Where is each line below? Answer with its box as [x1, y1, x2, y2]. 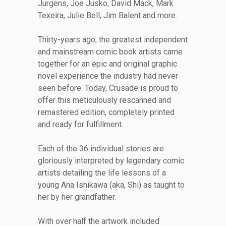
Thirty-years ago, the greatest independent [37, 35, 188, 45]
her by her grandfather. [37, 192, 116, 202]
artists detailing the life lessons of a [37, 168, 166, 178]
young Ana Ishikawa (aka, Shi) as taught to [37, 180, 185, 190]
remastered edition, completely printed [37, 107, 175, 118]
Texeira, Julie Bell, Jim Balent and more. [37, 11, 177, 21]
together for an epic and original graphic [37, 59, 177, 69]
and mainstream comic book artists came [37, 47, 183, 57]
